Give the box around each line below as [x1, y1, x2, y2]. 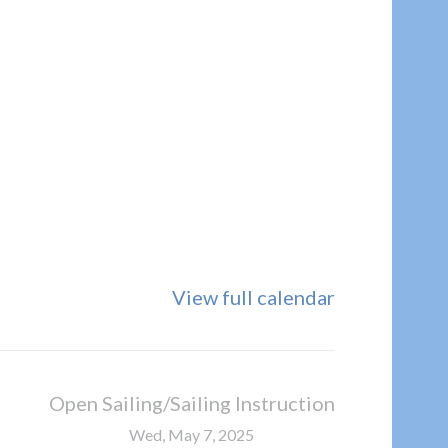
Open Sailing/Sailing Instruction [48, 391, 335, 416]
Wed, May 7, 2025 [129, 425, 255, 445]
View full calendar [171, 284, 335, 309]
